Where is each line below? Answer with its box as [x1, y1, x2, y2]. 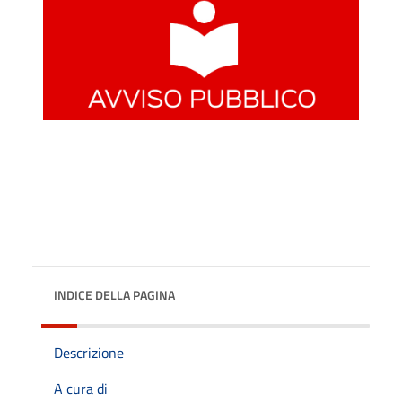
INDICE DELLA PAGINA [54, 284, 175, 304]
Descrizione [54, 341, 124, 363]
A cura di [54, 377, 108, 399]
